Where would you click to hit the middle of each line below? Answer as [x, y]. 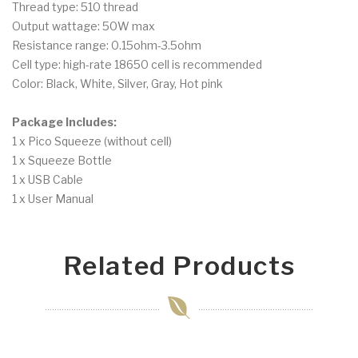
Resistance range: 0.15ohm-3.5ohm [107, 46]
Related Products [179, 266]
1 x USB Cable [48, 180]
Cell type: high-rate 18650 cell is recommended [137, 65]
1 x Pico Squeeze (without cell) [92, 141]
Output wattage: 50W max [84, 26]
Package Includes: [64, 122]
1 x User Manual [53, 199]
